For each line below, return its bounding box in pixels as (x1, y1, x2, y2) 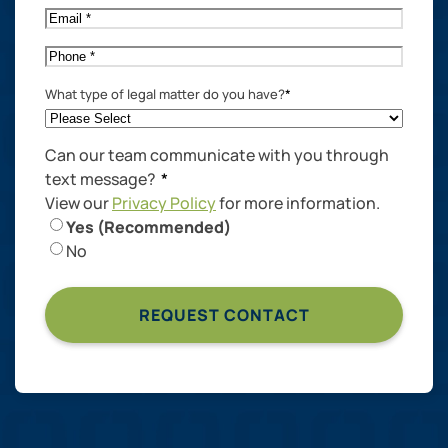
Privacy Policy (112, 191, 216, 214)
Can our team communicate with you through (45, 143, 389, 166)
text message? (45, 167, 156, 190)
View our (45, 191, 112, 214)
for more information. (216, 191, 380, 214)
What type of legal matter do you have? (45, 84, 285, 103)
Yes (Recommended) (66, 215, 231, 238)
